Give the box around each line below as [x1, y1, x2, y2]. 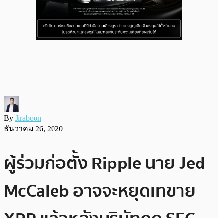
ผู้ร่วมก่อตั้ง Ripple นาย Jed [4, 149, 205, 177]
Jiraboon [15, 113, 41, 122]
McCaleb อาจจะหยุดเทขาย [4, 177, 196, 205]
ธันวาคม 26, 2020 [4, 124, 63, 133]
